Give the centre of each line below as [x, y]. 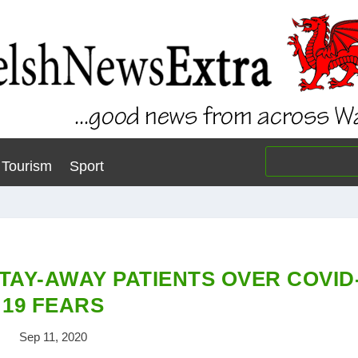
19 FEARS [54, 305]
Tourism [27, 166]
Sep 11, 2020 [54, 337]
